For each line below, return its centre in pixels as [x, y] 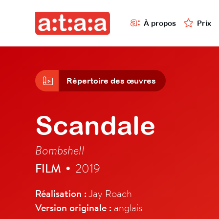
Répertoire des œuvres [111, 81]
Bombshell [60, 150]
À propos [160, 23]
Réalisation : [61, 194]
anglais [127, 208]
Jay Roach [109, 193]
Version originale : [73, 208]
